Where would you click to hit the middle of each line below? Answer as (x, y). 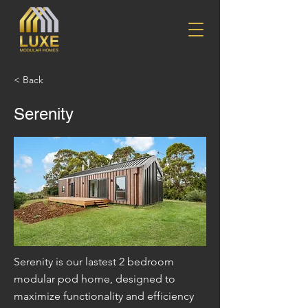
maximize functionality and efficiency (104, 296)
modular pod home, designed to (95, 279)
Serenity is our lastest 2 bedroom (94, 262)
